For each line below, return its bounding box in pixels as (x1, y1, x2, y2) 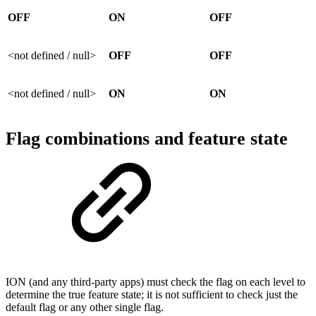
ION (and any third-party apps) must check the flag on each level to (6, 275, 305, 288)
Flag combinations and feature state (6, 128, 288, 150)
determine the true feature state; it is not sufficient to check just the (6, 288, 298, 300)
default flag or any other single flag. (6, 300, 164, 313)
